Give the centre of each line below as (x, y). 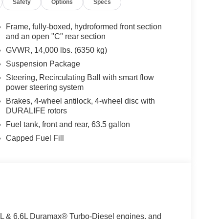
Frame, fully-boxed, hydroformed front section (84, 27)
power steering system (44, 88)
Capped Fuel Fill (35, 138)
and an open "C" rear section (55, 37)
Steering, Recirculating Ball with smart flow (80, 78)
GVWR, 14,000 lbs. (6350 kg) (56, 50)
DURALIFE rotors (36, 111)
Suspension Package (43, 64)
